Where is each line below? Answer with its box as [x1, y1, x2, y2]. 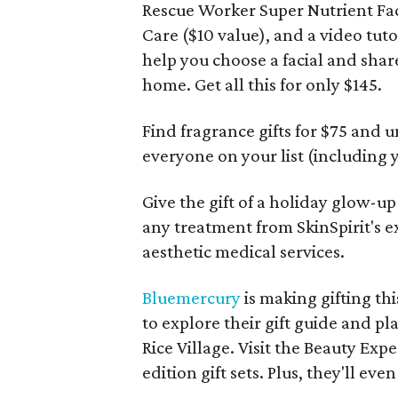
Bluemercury [142, 287, 242, 308]
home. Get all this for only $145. [142, 74, 383, 95]
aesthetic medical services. [142, 241, 346, 262]
